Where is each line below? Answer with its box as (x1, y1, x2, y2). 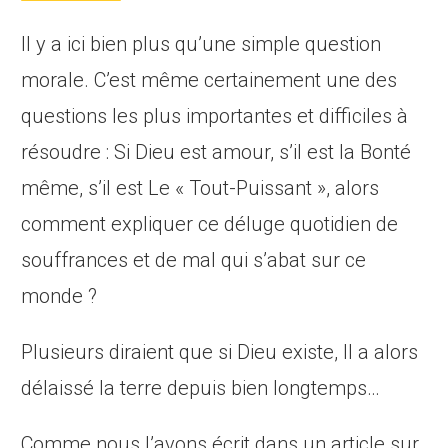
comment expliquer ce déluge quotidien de (21, 211, 399, 236)
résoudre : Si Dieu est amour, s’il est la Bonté (21, 139, 412, 164)
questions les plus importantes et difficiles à (21, 103, 409, 128)
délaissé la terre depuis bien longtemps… (21, 375, 381, 400)
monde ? (21, 283, 98, 308)
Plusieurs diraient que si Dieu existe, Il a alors (21, 339, 419, 364)
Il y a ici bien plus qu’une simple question (21, 31, 382, 56)
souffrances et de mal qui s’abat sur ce (21, 247, 367, 272)
